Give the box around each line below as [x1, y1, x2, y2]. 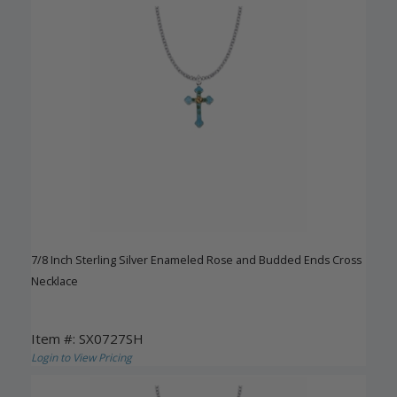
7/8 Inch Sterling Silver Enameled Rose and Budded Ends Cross [31, 253, 362, 269]
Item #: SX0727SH [31, 330, 144, 348]
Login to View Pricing [31, 350, 132, 366]
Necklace [31, 274, 78, 290]
